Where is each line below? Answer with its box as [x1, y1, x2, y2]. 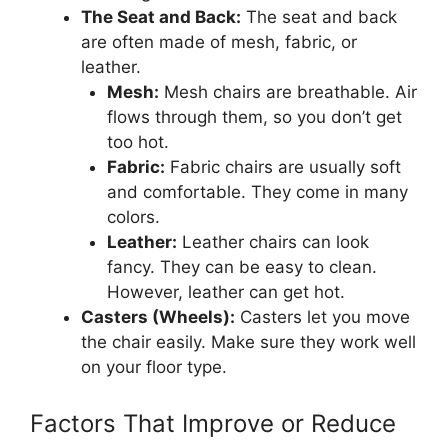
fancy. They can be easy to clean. [106, 257, 377, 278]
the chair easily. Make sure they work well [81, 332, 416, 353]
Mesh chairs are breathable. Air [158, 82, 417, 103]
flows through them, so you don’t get [106, 107, 402, 128]
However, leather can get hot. [106, 282, 345, 303]
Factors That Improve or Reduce [30, 408, 396, 438]
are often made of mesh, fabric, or [81, 32, 357, 53]
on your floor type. [81, 357, 227, 378]
